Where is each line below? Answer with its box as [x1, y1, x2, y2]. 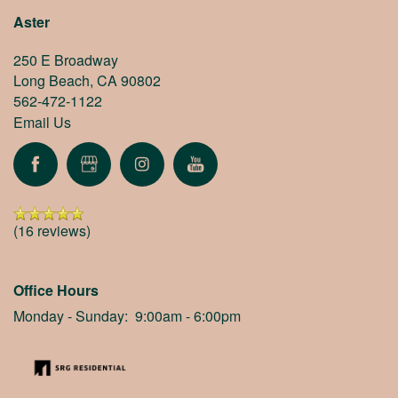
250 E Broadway [13, 49, 118, 70]
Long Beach [13, 69, 90, 91]
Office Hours [13, 279, 99, 300]
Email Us [13, 111, 71, 132]
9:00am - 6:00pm [135, 305, 241, 326]
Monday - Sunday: [13, 305, 128, 326]
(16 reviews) [13, 219, 91, 241]
